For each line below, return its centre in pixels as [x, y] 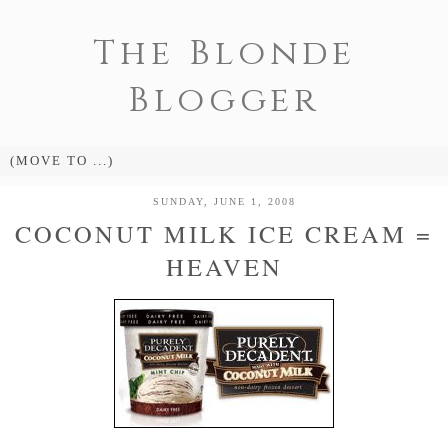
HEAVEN [224, 266]
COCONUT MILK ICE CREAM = [224, 233]
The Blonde [224, 53]
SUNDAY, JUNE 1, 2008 [224, 201]
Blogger [224, 100]
